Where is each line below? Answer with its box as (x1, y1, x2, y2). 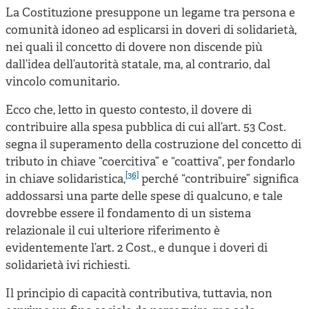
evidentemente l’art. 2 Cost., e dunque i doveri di (6, 241, 268, 256)
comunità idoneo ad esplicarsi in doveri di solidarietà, (6, 23, 297, 38)
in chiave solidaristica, (6, 172, 126, 187)
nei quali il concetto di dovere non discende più (6, 40, 263, 55)
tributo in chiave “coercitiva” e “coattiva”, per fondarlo (6, 154, 295, 170)
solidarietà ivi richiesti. (6, 258, 130, 273)
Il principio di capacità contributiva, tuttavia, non (6, 286, 272, 301)
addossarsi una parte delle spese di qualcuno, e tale (6, 189, 283, 204)
